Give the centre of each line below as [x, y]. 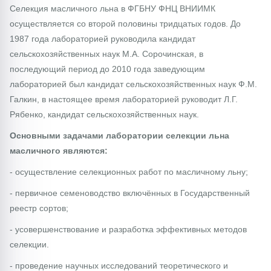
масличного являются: [59, 150]
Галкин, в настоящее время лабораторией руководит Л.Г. [124, 99]
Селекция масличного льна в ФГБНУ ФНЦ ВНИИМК [113, 8]
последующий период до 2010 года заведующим [107, 69]
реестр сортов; [39, 208]
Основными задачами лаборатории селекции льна [119, 135]
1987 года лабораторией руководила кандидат [103, 38]
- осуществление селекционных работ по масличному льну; [129, 171]
